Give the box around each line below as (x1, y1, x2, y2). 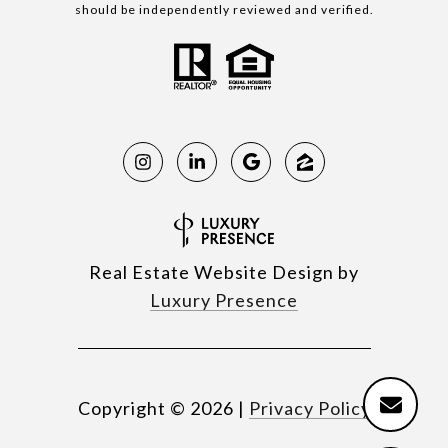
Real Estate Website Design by (89, 261, 359, 284)
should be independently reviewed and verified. (74, 2, 374, 18)
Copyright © (77, 397, 186, 420)
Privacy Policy (248, 397, 371, 420)
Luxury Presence (150, 289, 298, 312)
